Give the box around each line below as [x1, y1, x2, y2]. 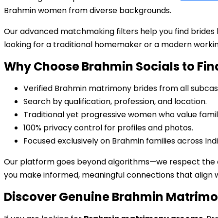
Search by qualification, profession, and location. [23, 96, 207, 107]
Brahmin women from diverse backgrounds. [4, 5, 171, 16]
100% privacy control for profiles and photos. [23, 122, 193, 133]
